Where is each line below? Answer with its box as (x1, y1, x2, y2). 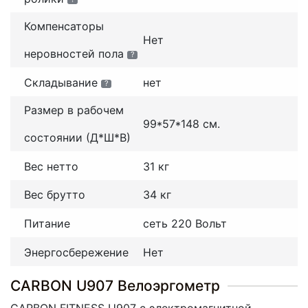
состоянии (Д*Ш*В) (24, 130, 131, 144)
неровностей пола (24, 47, 124, 61)
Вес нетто (24, 159, 78, 173)
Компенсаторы (24, 19, 104, 34)
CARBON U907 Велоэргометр (10, 276, 220, 294)
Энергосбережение (24, 245, 129, 259)
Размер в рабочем (24, 102, 124, 117)
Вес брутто (24, 188, 85, 202)
